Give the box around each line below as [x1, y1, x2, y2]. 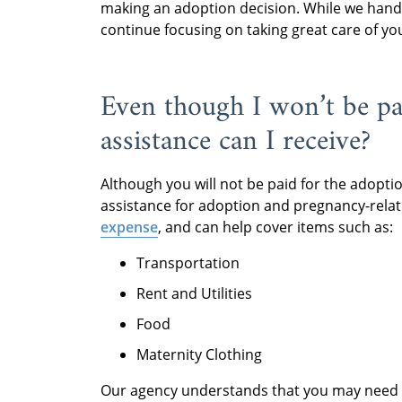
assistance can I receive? [100, 116, 379, 167]
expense [100, 216, 158, 237]
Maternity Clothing [136, 344, 262, 364]
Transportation [136, 252, 240, 273]
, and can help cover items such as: [158, 216, 393, 237]
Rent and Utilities [136, 283, 252, 303]
